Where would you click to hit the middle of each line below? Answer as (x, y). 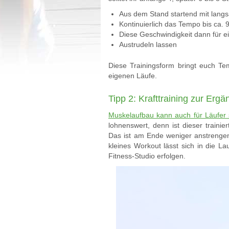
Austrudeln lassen (148, 44)
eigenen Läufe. (133, 76)
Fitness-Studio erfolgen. (147, 156)
